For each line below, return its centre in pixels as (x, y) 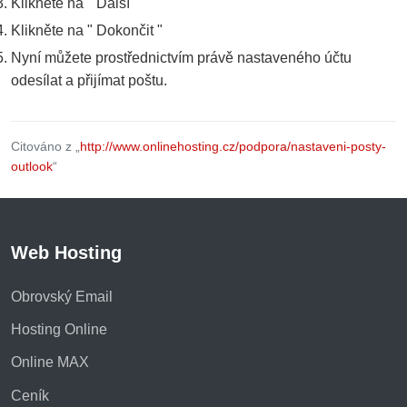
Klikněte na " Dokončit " (87, 31)
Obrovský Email (62, 296)
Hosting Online (59, 330)
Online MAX (50, 362)
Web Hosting (66, 252)
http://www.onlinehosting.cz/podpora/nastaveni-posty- (233, 146)
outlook (32, 166)
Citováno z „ (45, 146)
